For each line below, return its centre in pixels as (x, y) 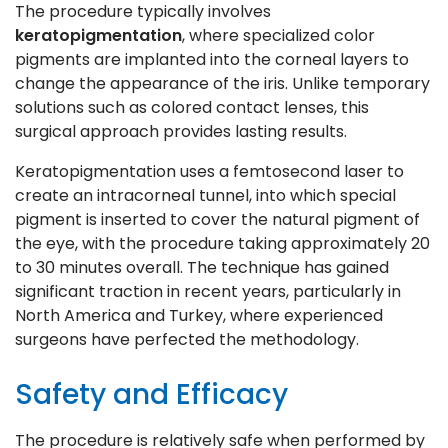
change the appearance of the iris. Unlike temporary (222, 83)
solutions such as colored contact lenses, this (192, 107)
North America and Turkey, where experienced (199, 315)
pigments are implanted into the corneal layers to (212, 59)
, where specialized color (278, 35)
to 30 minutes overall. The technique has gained (202, 267)
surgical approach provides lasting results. (181, 131)
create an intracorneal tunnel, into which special (205, 195)
